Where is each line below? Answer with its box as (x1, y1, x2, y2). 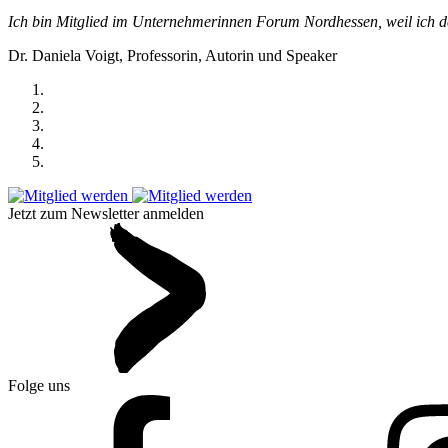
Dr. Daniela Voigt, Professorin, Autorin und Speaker (8, 47, 337, 65)
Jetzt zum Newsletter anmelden (8, 205, 204, 223)
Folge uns (8, 377, 70, 395)
